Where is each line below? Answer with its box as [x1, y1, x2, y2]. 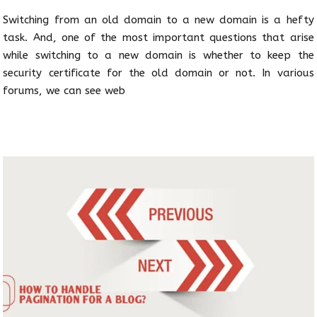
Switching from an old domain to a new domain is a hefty [3, 13, 314, 26]
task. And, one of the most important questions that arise [3, 30, 314, 44]
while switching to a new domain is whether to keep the [3, 48, 314, 62]
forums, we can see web [3, 83, 126, 97]
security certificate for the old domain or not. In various [3, 66, 314, 79]
